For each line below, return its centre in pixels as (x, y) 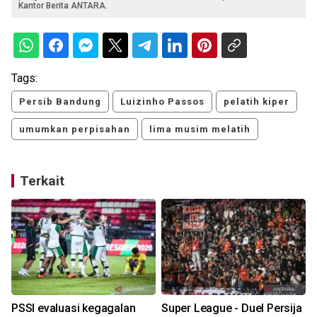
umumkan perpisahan (75, 129)
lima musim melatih (200, 129)
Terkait (42, 181)
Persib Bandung (60, 102)
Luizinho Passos (162, 102)
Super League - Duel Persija (232, 309)
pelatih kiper (257, 102)
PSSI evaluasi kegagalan (74, 309)
